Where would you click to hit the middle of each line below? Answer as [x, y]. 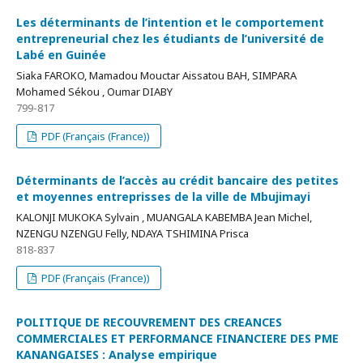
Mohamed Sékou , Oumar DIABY [94, 92]
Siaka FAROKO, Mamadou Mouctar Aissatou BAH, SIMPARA [156, 75]
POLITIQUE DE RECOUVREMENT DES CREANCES [149, 322]
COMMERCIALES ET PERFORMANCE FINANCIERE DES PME [177, 338]
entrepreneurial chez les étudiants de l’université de [170, 38]
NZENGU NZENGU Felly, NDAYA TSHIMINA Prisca [132, 233]
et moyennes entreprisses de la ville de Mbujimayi [163, 196]
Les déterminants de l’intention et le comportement [170, 22]
